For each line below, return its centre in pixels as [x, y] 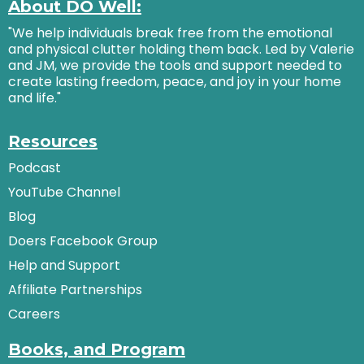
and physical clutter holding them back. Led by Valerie [181, 49]
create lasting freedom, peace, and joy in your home [175, 82]
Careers [34, 314]
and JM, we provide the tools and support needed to [175, 65]
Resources [53, 141]
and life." [35, 98]
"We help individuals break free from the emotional [170, 33]
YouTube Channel [64, 192]
